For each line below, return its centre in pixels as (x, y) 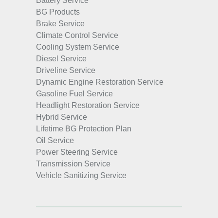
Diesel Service (61, 59)
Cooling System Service (78, 47)
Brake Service (60, 24)
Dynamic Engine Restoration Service (100, 82)
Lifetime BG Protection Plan (84, 129)
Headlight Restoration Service (88, 106)
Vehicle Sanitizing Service (81, 176)
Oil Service (55, 141)
